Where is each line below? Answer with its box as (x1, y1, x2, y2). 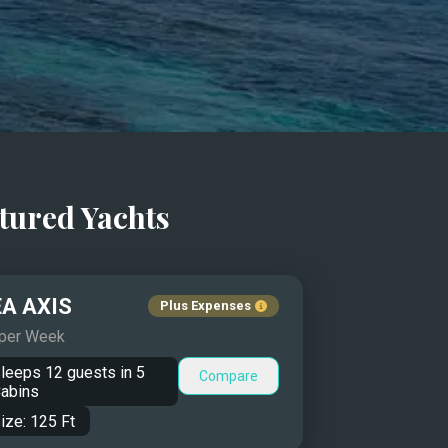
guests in (62, 362, 136, 382)
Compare (199, 368, 259, 384)
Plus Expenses (160, 298, 252, 313)
